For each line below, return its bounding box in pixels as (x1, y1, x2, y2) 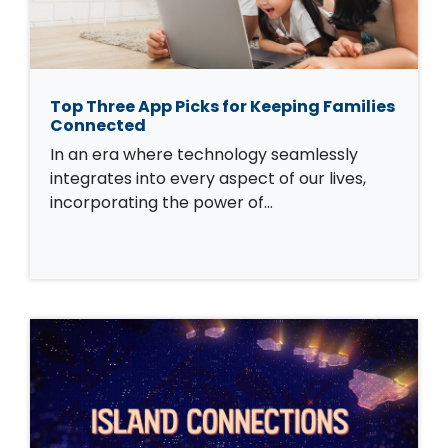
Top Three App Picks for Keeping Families (50, 94, 395, 118)
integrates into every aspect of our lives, (50, 166, 366, 190)
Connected (50, 113, 146, 137)
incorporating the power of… (50, 190, 273, 214)
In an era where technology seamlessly (50, 142, 358, 166)
